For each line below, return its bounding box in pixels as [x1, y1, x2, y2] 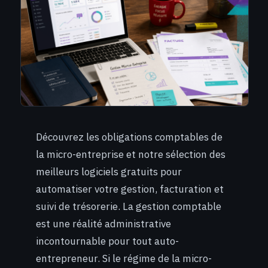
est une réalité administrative [36, 217, 171, 231]
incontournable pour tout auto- [36, 234, 179, 248]
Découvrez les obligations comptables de [36, 130, 223, 144]
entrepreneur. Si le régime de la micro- [36, 252, 212, 266]
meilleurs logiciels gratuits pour [36, 165, 182, 179]
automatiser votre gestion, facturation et [36, 182, 224, 196]
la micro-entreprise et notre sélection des [36, 148, 226, 162]
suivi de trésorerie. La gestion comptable [36, 200, 221, 214]
